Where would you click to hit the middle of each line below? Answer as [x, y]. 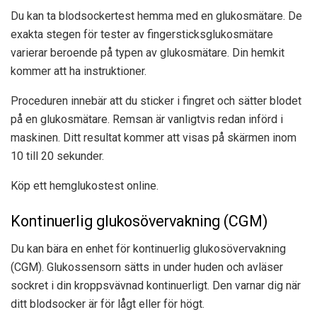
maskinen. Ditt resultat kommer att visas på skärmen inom [154, 138]
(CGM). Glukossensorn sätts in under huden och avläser [147, 267]
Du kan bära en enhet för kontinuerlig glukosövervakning [148, 248]
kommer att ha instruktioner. [79, 71]
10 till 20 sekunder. [57, 156]
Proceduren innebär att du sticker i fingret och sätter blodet [156, 101]
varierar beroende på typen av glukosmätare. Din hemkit [148, 53]
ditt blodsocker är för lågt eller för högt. [108, 304]
